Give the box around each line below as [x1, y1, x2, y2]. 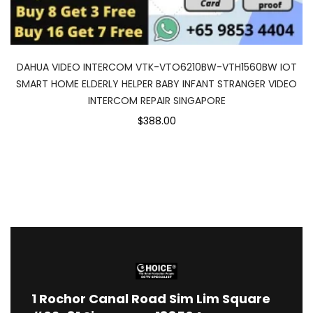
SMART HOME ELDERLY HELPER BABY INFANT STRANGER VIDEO [16, 77, 297, 91]
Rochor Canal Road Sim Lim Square [39, 290, 270, 308]
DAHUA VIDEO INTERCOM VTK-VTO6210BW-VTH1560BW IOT [16, 60, 297, 74]
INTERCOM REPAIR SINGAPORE [87, 94, 226, 108]
